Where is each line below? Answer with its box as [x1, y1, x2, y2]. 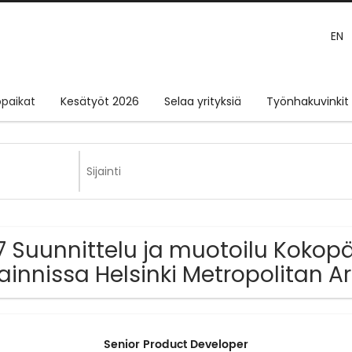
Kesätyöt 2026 [60, 93, 139, 110]
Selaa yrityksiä [164, 93, 241, 110]
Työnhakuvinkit [266, 93, 349, 110]
